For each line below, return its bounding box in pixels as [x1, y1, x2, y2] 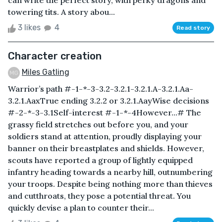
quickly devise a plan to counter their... [8, 203, 154, 213]
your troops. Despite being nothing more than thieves [8, 179, 213, 189]
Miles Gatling [22, 67, 69, 77]
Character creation [8, 50, 102, 62]
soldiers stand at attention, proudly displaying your [8, 131, 202, 142]
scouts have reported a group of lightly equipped [8, 155, 193, 166]
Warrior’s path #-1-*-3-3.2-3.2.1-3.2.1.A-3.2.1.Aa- [8, 84, 193, 94]
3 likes [16, 23, 43, 33]
